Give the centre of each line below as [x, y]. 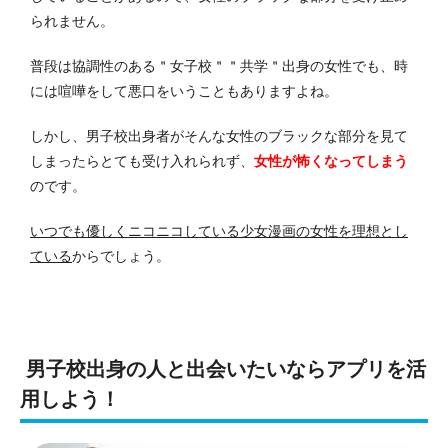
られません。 [72, 21]
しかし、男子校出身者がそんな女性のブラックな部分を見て [219, 136]
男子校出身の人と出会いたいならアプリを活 [223, 369]
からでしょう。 [121, 256]
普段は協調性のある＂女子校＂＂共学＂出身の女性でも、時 [219, 66]
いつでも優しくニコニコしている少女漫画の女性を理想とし [219, 231]
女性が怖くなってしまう [331, 161]
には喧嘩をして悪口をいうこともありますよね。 [184, 91]
